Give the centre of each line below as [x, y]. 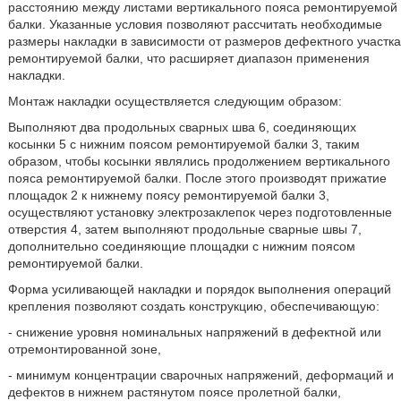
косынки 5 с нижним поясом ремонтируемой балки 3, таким [183, 144]
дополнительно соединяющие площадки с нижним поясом [181, 246]
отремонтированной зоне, [84, 349]
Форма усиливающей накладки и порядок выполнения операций [199, 289]
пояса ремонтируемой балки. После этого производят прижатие [197, 178]
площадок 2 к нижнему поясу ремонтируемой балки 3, [168, 195]
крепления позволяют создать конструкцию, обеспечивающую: [193, 306]
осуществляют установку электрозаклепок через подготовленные [200, 212]
